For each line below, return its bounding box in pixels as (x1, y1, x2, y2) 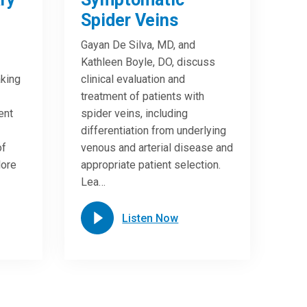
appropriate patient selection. (81, 158, 221, 171)
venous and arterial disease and (81, 141, 234, 154)
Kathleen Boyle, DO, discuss (81, 56, 216, 69)
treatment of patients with (81, 90, 205, 103)
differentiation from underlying (81, 124, 227, 137)
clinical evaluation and (81, 73, 186, 86)
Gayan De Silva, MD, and (81, 38, 196, 51)
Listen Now (122, 211, 179, 225)
